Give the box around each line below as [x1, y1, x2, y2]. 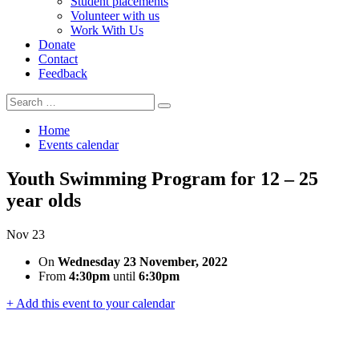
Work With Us [71, 23, 143, 37]
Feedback [38, 67, 87, 80]
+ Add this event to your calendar [6, 296, 175, 310]
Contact [38, 52, 78, 66]
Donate [38, 38, 75, 51]
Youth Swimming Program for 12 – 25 [6, 167, 318, 189]
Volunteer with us [71, 9, 159, 22]
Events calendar [38, 138, 119, 151]
